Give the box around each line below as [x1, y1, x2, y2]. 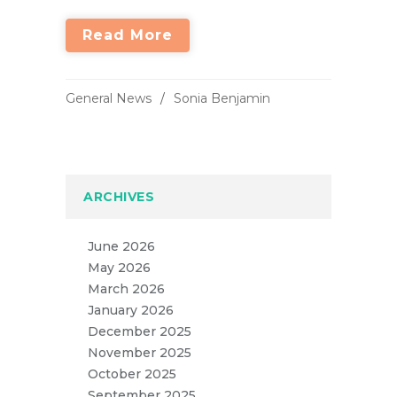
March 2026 [88, 281, 165, 297]
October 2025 [88, 366, 176, 382]
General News [66, 90, 152, 106]
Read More [82, 27, 173, 43]
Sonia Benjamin [174, 90, 270, 106]
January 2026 [88, 302, 174, 318]
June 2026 [88, 238, 155, 254]
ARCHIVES [83, 189, 154, 205]
